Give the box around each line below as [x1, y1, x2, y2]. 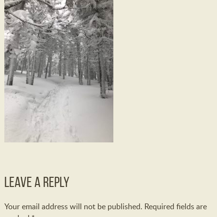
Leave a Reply [4, 174, 69, 190]
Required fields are [144, 201, 207, 212]
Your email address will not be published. [4, 201, 142, 212]
